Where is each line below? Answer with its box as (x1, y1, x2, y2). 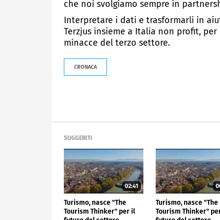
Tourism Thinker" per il (64, 207, 135, 216)
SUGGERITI (64, 134, 92, 141)
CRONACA (74, 63, 97, 70)
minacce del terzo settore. (64, 37, 170, 48)
